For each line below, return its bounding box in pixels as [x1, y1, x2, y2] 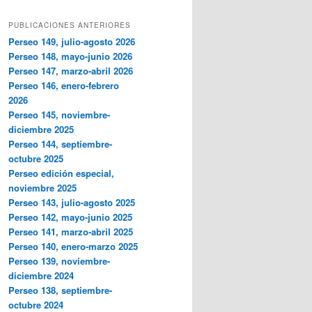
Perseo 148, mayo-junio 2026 [8, 49, 132, 63]
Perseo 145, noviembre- [8, 107, 110, 121]
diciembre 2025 [8, 122, 74, 136]
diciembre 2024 [8, 268, 74, 282]
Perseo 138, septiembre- [8, 283, 112, 297]
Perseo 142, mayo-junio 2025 [8, 210, 132, 224]
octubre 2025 [8, 151, 63, 165]
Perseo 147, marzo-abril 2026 [8, 63, 133, 77]
